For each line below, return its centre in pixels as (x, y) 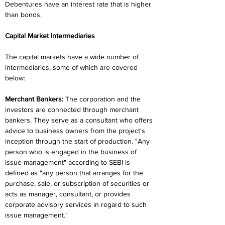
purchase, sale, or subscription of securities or (78, 183)
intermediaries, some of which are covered (72, 67)
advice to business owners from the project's (76, 131)
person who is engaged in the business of (72, 152)
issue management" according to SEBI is (69, 162)
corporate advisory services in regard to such (77, 204)
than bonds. (23, 15)
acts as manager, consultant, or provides (69, 194)
